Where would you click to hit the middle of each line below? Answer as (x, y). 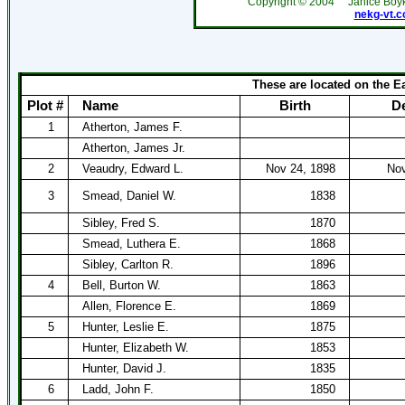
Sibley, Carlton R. (128, 264)
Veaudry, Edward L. (133, 169)
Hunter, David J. (124, 368)
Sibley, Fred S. (121, 223)
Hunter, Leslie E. (126, 327)
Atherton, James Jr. (134, 148)
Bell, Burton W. (122, 285)
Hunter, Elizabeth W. (136, 348)
